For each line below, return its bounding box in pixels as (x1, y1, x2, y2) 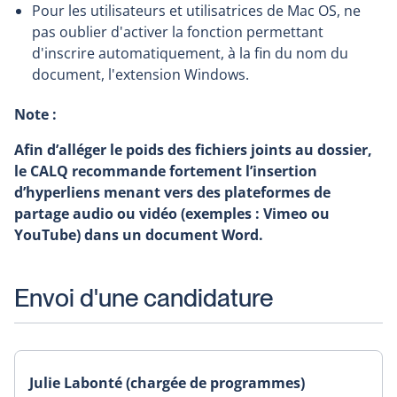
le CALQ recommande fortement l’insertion (14, 161, 317, 182)
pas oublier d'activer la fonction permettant (32, 22, 323, 43)
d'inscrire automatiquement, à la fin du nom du (32, 43, 348, 64)
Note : (14, 105, 57, 125)
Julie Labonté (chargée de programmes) (29, 373, 305, 393)
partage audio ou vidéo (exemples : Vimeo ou (14, 204, 330, 224)
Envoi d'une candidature (14, 283, 273, 314)
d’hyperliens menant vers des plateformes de (14, 183, 331, 203)
